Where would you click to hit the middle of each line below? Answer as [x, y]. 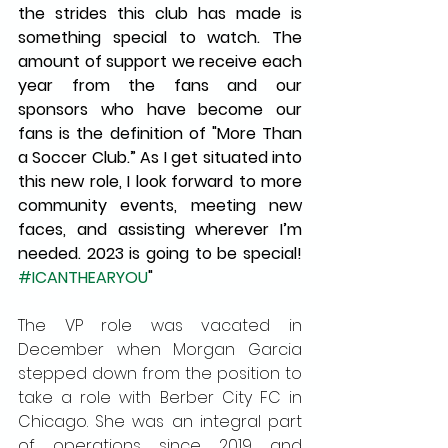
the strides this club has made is [160, 14]
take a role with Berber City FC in [160, 398]
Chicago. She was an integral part [160, 422]
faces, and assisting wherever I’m [160, 230]
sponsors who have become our [160, 110]
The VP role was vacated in [160, 326]
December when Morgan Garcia [160, 350]
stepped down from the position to [160, 374]
